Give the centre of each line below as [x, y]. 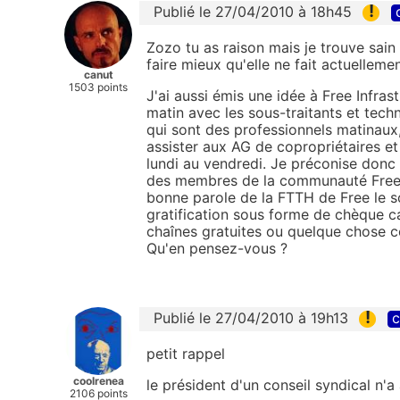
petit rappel [186, 354]
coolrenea [98, 380]
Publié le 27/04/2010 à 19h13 [251, 317]
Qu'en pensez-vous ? [217, 248]
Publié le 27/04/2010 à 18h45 [253, 11]
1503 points [98, 87]
